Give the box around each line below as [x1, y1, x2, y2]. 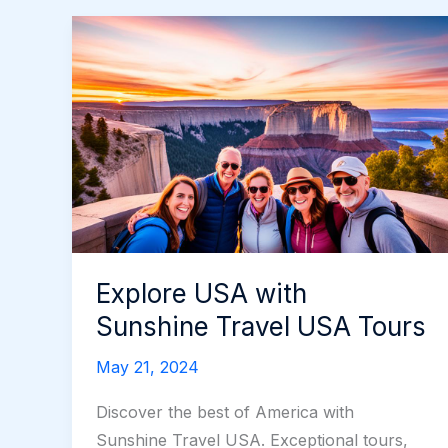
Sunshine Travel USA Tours [96, 310, 426, 342]
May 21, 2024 [96, 356, 199, 377]
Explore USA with [96, 277, 307, 309]
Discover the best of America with [96, 401, 354, 422]
